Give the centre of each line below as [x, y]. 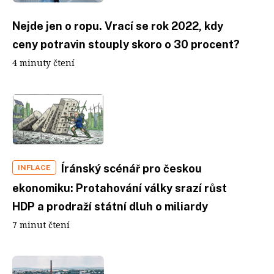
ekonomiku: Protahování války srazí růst [120, 188]
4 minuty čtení [43, 62]
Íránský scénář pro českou [131, 168]
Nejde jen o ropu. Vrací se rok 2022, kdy [118, 26]
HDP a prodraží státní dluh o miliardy [110, 206]
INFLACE [34, 168]
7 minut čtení [41, 225]
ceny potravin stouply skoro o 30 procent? [126, 44]
